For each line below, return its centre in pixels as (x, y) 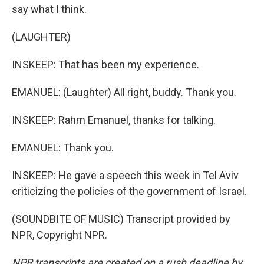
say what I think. (49, 9)
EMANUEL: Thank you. (63, 148)
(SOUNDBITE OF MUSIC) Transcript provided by (121, 219)
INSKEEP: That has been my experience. (105, 65)
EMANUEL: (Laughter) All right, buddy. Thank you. (124, 92)
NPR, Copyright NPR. (60, 235)
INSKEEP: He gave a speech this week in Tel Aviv (125, 175)
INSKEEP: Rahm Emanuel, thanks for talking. (114, 120)
